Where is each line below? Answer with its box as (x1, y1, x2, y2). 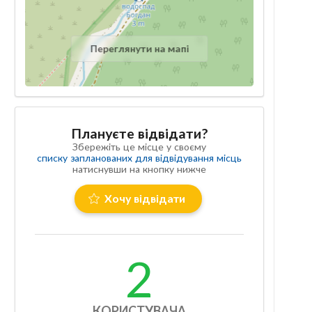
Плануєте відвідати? (70, 125, 208, 141)
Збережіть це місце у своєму (72, 140, 207, 153)
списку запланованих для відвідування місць (37, 151, 242, 164)
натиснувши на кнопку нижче (72, 162, 207, 175)
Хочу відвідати (104, 192, 186, 205)
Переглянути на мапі (90, 42, 189, 55)
